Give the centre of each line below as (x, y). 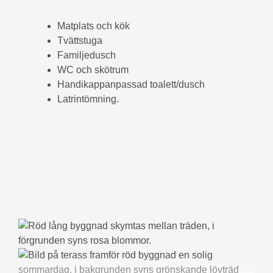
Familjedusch (87, 55)
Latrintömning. (88, 99)
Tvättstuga (80, 40)
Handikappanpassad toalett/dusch (131, 84)
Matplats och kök (94, 26)
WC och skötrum (93, 69)
